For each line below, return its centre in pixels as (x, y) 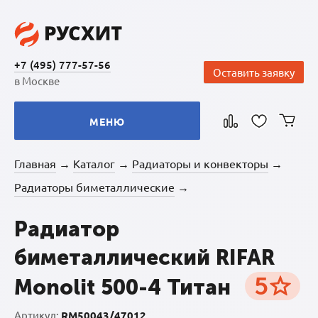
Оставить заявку (254, 72)
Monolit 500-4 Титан (122, 287)
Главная (35, 163)
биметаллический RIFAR (144, 258)
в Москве (37, 81)
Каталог (94, 163)
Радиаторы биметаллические (94, 187)
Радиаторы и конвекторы (200, 163)
